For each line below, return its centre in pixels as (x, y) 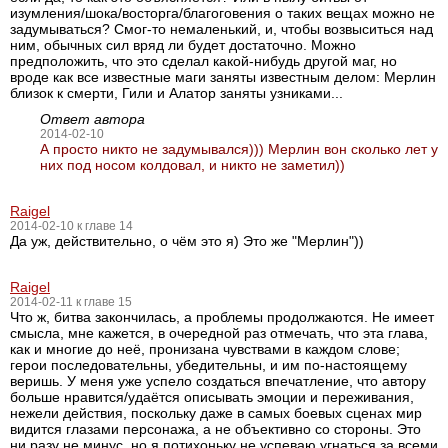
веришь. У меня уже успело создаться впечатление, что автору (218, 381)
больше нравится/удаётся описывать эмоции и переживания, (212, 397)
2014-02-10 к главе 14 (71, 226)
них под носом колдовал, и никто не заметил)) (192, 165)
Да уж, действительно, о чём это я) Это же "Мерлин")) (187, 241)
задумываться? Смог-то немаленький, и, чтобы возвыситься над (221, 29)
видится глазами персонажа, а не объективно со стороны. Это (215, 429)
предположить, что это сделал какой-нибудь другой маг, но (203, 61)
